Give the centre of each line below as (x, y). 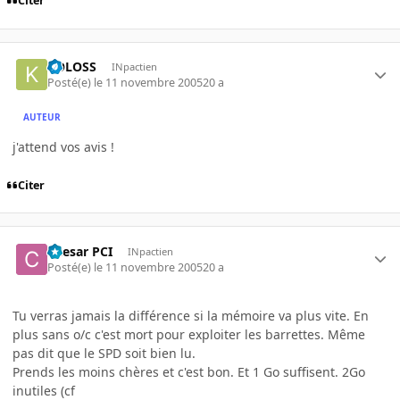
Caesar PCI (80, 251)
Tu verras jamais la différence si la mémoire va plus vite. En (191, 315)
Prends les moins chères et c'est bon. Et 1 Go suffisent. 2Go (189, 371)
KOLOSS (72, 66)
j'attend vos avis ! (63, 147)
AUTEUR (42, 117)
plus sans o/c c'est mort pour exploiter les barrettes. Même (189, 334)
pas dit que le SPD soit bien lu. (104, 353)
